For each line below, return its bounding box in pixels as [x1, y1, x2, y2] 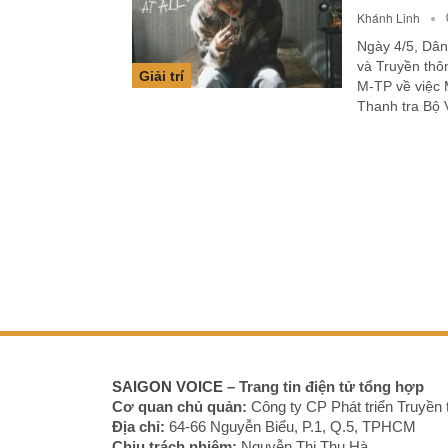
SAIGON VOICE [112, 378, 223, 396]
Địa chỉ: [112, 418, 165, 436]
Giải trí [139, 68, 184, 85]
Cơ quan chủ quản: [112, 398, 247, 416]
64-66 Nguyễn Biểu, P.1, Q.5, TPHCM [165, 418, 416, 436]
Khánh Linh [357, 9, 423, 26]
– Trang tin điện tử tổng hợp [223, 378, 424, 396]
